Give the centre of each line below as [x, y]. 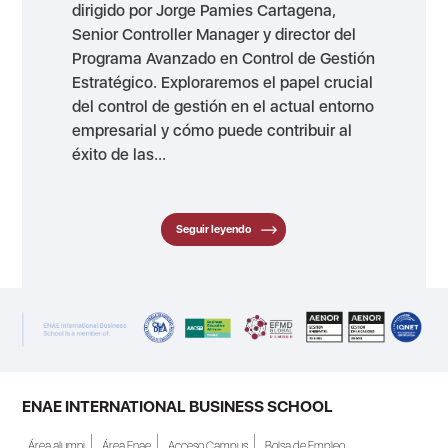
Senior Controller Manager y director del [214, 34]
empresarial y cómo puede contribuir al [212, 130]
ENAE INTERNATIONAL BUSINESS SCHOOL [178, 406]
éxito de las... [119, 154]
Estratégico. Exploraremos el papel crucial [223, 82]
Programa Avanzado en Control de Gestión [224, 58]
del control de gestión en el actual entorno [223, 106]
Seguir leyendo [214, 229]
